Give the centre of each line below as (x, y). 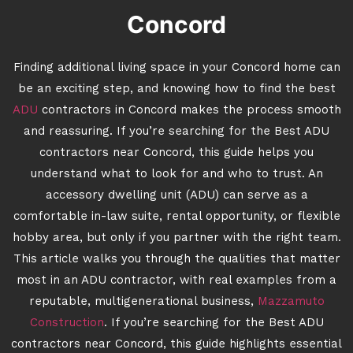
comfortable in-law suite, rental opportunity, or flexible (176, 217)
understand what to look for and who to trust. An (176, 175)
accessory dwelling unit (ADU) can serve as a (176, 196)
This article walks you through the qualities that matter (176, 260)
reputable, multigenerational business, (141, 302)
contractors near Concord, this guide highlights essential (176, 345)
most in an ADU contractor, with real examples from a (176, 281)
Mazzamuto (291, 302)
